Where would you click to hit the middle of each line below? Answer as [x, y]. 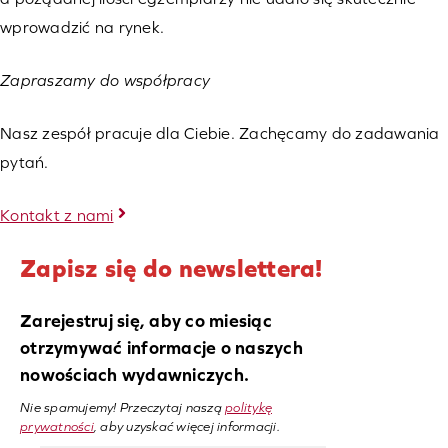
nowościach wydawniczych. [134, 375]
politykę [248, 408]
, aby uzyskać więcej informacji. [186, 427]
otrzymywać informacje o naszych [161, 348]
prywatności [57, 427]
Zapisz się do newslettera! [171, 268]
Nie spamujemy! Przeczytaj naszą [122, 408]
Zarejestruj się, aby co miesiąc [146, 321]
